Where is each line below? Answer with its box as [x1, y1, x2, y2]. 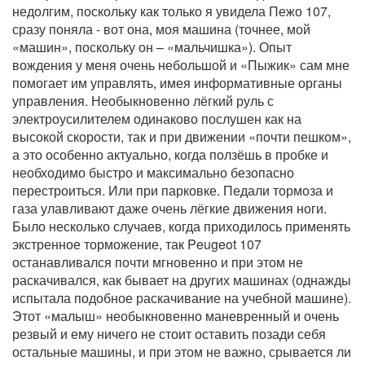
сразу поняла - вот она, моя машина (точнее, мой [12, 19, 310, 38]
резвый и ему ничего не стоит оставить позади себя [12, 323, 326, 343]
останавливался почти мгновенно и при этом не [12, 252, 303, 271]
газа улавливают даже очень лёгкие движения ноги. [12, 198, 327, 218]
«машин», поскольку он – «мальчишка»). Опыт [12, 37, 292, 56]
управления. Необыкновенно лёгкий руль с [12, 90, 274, 110]
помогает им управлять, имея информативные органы [12, 73, 342, 92]
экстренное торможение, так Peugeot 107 [12, 234, 262, 253]
